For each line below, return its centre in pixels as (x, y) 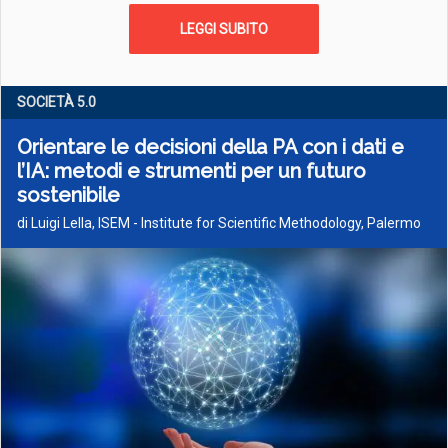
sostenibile (68, 195)
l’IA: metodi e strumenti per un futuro (191, 171)
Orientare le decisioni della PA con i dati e (210, 147)
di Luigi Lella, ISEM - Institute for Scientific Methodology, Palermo (219, 223)
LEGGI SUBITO (224, 29)
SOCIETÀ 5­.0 (56, 102)
